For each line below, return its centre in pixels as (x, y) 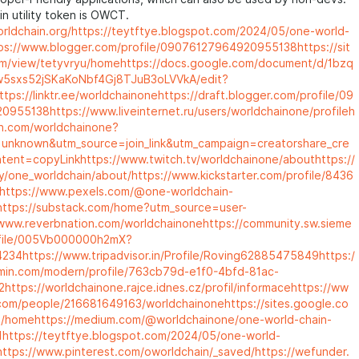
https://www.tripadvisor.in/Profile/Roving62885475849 (171, 256)
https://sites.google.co (286, 304)
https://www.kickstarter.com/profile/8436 (242, 175)
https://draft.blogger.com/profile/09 (256, 95)
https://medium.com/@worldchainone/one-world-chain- (183, 320)
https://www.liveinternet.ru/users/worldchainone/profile (199, 111)
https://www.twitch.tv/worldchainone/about (198, 159)
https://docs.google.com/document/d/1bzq (237, 63)
